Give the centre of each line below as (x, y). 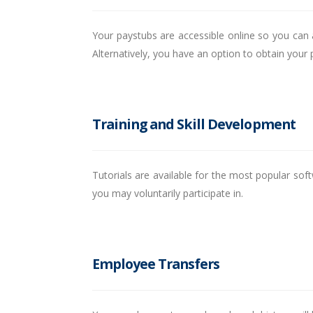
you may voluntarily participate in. (168, 193)
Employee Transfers (156, 264)
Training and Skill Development (194, 124)
